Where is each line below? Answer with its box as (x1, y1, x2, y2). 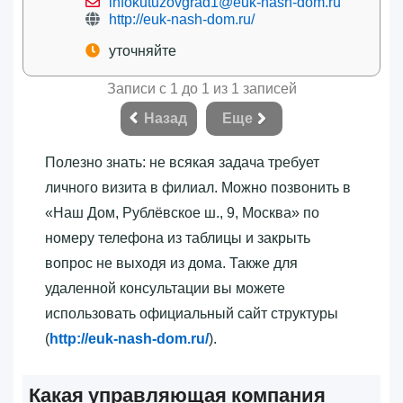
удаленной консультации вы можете (45, 280, 285, 296)
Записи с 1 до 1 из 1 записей (106, 80, 297, 96)
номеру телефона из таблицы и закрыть (45, 229, 310, 246)
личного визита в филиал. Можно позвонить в (45, 179, 351, 195)
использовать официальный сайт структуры (45, 305, 338, 321)
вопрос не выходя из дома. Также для (45, 255, 298, 271)
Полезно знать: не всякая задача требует (45, 154, 319, 170)
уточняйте (109, 42, 176, 58)
